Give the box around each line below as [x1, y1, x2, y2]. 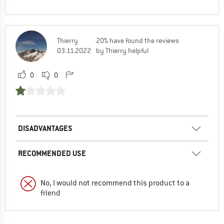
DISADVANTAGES [18, 123, 72, 134]
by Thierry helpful [96, 46, 148, 55]
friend [40, 188, 60, 198]
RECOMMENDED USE [18, 148, 86, 159]
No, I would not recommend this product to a [40, 178, 189, 188]
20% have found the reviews [96, 36, 179, 45]
